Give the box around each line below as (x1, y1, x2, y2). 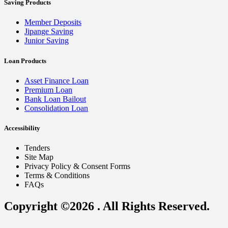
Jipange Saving (24, 27, 73, 36)
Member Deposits (24, 18, 81, 27)
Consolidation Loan (24, 103, 88, 112)
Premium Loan (24, 85, 72, 94)
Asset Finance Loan (24, 76, 89, 85)
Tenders (24, 144, 50, 153)
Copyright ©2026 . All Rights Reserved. (4, 199, 210, 213)
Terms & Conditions (24, 171, 90, 180)
